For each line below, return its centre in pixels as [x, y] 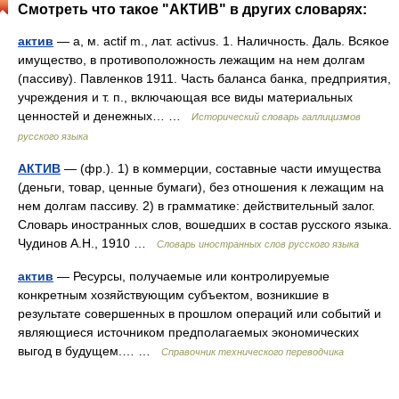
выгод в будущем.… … [90, 351]
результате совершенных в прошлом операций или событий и [199, 313]
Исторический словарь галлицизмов [276, 117]
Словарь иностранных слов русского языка [258, 244]
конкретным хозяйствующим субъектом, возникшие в [173, 295]
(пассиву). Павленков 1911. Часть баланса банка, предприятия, [204, 78]
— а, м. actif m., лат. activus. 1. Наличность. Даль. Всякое [221, 41]
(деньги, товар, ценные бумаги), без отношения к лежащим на [201, 187]
